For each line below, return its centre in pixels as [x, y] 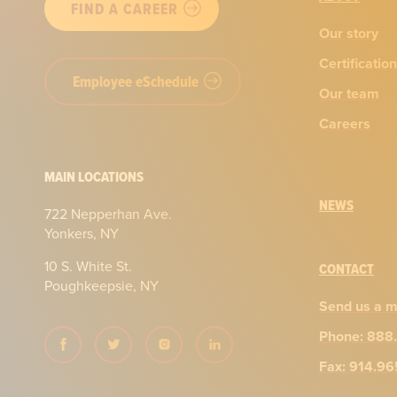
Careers [345, 124]
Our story [349, 34]
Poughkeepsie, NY [101, 285]
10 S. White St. [88, 266]
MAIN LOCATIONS [94, 177]
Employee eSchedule [136, 82]
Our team [349, 94]
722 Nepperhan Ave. [108, 214]
